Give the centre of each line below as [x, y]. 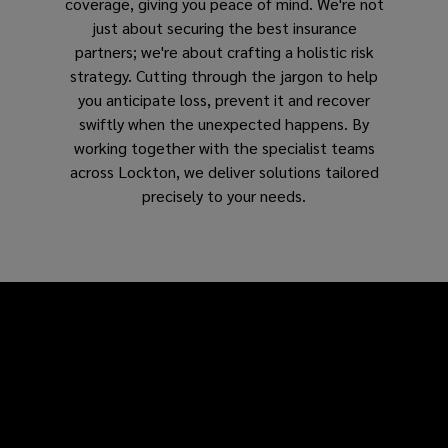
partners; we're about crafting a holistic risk [224, 51]
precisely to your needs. [224, 195]
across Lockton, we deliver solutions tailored [224, 171]
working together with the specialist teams [224, 147]
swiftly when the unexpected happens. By [224, 123]
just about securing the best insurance [224, 27]
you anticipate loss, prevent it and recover [224, 99]
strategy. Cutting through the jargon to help [224, 75]
